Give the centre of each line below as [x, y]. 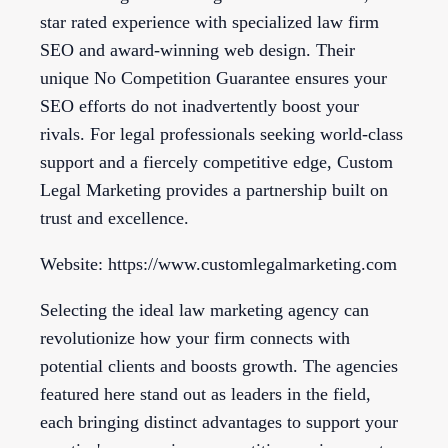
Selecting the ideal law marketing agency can [204, 310]
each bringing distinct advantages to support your [219, 422]
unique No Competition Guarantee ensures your [213, 78]
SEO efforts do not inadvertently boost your [199, 106]
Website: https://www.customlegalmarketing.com [218, 264]
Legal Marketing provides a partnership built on [214, 190]
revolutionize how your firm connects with [195, 338]
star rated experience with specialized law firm [209, 22]
